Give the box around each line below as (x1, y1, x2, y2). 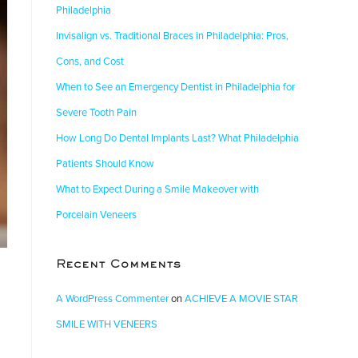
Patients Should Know (56, 157, 154, 170)
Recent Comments (56, 260, 181, 270)
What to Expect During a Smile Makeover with (56, 183, 259, 196)
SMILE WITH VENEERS (56, 318, 157, 331)
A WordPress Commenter (56, 292, 169, 305)
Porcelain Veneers (56, 209, 137, 221)
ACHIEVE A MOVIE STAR (185, 292, 298, 305)
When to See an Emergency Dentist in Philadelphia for (56, 81, 295, 93)
